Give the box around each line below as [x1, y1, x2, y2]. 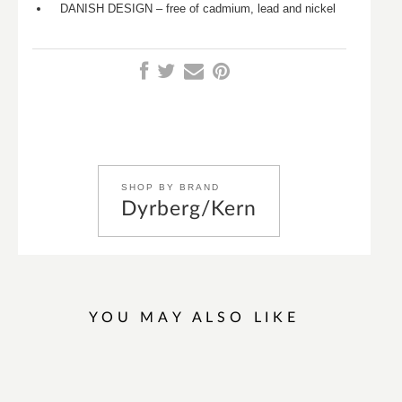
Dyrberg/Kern [121, 198, 258, 220]
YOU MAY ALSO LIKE [89, 310, 300, 326]
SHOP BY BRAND [121, 182, 221, 193]
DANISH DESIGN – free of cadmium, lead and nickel [60, 2, 336, 16]
